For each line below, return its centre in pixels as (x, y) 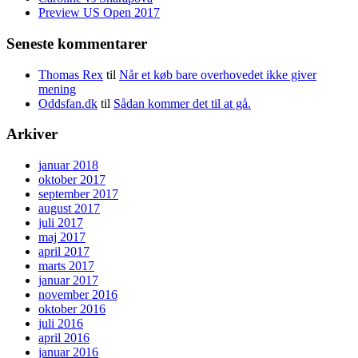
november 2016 (78, 295)
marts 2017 (66, 266)
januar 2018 (68, 165)
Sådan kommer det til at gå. (182, 103)
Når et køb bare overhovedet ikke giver (218, 74)
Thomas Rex (71, 74)
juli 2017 (61, 223)
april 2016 (64, 338)
